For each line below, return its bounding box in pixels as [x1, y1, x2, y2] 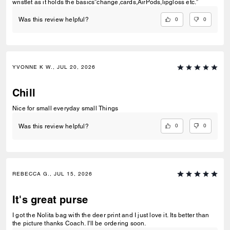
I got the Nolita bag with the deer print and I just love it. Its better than [12, 211, 209, 219]
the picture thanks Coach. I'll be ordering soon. [12, 219, 146, 227]
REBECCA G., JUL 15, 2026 [12, 170, 92, 177]
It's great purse [12, 193, 88, 206]
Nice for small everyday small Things [12, 105, 119, 112]
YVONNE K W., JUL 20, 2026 [12, 64, 95, 71]
